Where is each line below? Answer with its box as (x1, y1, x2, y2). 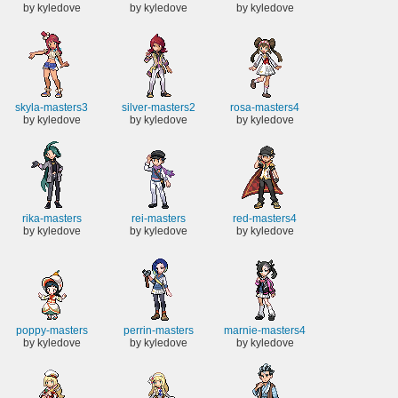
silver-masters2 (121, 100, 195, 114)
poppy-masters (15, 323, 88, 337)
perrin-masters (123, 323, 194, 337)
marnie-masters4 (224, 323, 306, 337)
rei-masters (131, 212, 186, 226)
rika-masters (21, 212, 82, 226)
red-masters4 (233, 212, 297, 226)
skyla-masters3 (15, 100, 88, 114)
